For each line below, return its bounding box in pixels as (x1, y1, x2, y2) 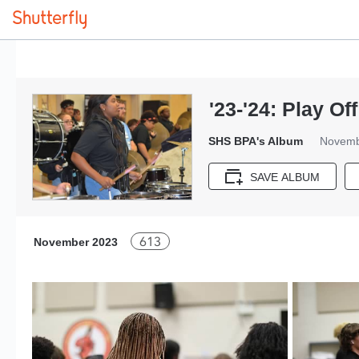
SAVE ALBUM (250, 171, 320, 184)
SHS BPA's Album (208, 135, 303, 147)
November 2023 (34, 236, 118, 248)
